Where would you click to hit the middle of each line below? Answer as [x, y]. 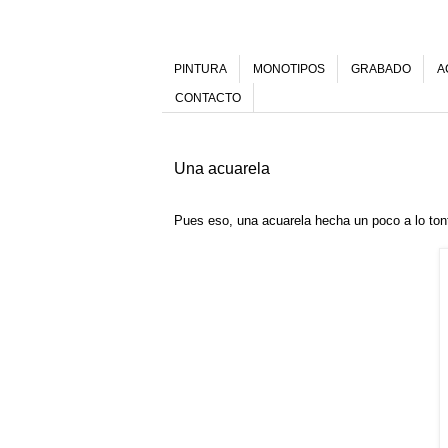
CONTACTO [208, 97]
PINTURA [200, 69]
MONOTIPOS [289, 69]
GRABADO [381, 69]
